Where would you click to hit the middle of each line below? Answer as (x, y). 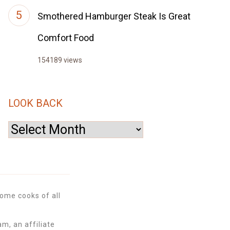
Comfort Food (66, 38)
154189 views (60, 60)
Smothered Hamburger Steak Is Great (114, 16)
